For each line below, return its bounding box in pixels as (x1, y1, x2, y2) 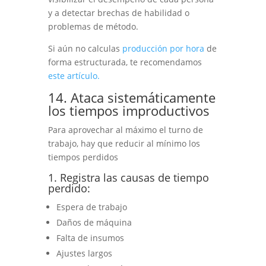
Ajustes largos (56, 247, 112, 259)
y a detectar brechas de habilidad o (47, 7, 189, 18)
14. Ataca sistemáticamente (47, 88, 216, 106)
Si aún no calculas (47, 42, 122, 54)
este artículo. (47, 69, 100, 81)
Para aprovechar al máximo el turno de (47, 123, 203, 135)
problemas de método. (47, 20, 138, 32)
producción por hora (122, 42, 204, 54)
